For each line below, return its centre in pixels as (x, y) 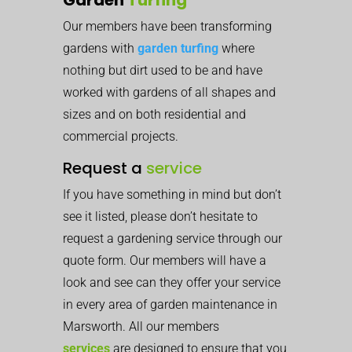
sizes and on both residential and (154, 114)
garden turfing (178, 48)
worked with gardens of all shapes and (169, 92)
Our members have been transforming (167, 26)
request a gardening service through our (172, 238)
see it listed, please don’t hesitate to (160, 216)
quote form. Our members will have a (165, 260)
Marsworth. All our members (141, 326)
